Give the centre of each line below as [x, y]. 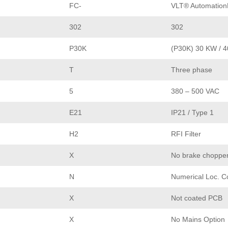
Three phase [192, 69]
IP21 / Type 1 [192, 112]
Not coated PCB [197, 198]
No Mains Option [198, 219]
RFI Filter [186, 134]
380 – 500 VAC [195, 91]
